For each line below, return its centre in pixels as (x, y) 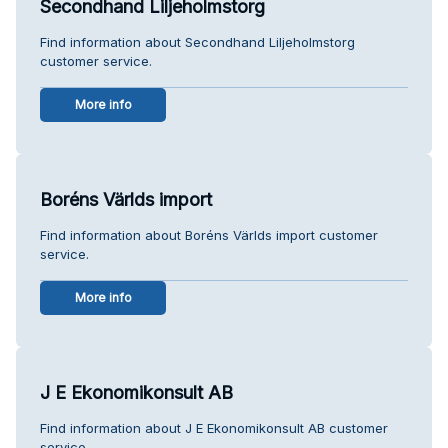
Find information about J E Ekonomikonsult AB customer (214, 427)
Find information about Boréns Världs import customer (209, 234)
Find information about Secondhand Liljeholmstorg (197, 41)
